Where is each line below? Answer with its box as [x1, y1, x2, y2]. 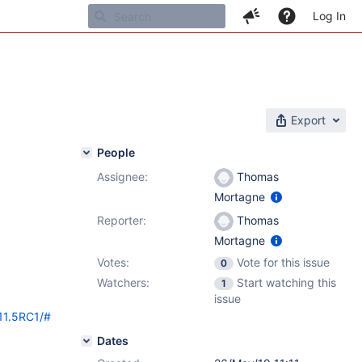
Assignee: [97, 170, 148, 183]
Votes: [97, 255, 129, 269]
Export [291, 113, 326, 127]
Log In [313, 9, 346, 23]
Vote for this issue [237, 255, 330, 269]
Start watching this [237, 276, 336, 289]
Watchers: [97, 276, 149, 289]
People [97, 145, 135, 159]
